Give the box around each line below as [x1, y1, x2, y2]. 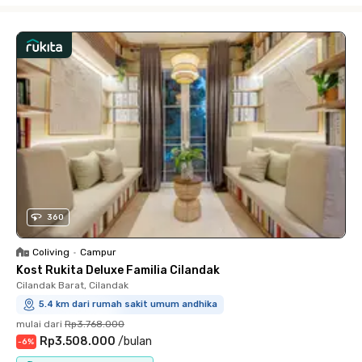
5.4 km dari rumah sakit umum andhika [39, 298, 217, 309]
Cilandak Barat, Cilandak [16, 279, 128, 291]
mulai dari [16, 318, 62, 330]
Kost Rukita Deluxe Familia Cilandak [16, 263, 220, 277]
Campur [80, 246, 116, 258]
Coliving [32, 246, 69, 258]
